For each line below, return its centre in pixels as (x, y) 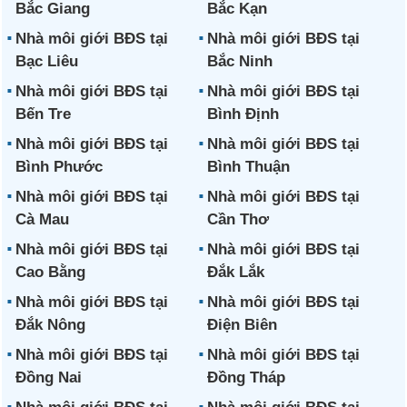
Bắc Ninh (239, 61)
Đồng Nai (49, 377)
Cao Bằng (51, 272)
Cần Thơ (238, 219)
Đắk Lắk (235, 272)
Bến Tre (44, 114)
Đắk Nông (51, 325)
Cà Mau (43, 219)
